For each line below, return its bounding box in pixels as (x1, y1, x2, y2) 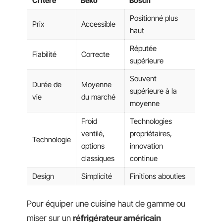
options (81, 141, 105, 151)
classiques (81, 154, 114, 164)
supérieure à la (130, 86, 177, 96)
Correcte (81, 50, 110, 59)
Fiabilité (32, 50, 56, 59)
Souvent (130, 74, 157, 84)
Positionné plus (130, 13, 178, 23)
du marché (81, 92, 115, 102)
